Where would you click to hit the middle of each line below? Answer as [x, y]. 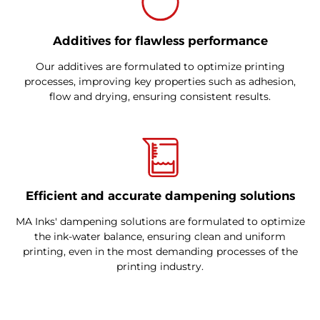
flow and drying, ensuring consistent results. [160, 96]
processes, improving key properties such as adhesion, [160, 81]
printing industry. [160, 266]
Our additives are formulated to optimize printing [160, 66]
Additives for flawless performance [160, 40]
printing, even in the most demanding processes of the [160, 251]
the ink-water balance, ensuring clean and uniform [160, 236]
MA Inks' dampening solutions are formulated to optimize [160, 221]
